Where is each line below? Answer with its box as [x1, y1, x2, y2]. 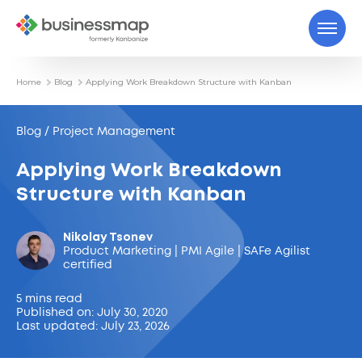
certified [63, 260, 112, 270]
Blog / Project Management [16, 127, 175, 137]
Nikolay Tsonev [63, 233, 153, 242]
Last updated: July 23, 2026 [16, 322, 170, 331]
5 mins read [16, 294, 82, 304]
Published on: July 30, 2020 [16, 308, 168, 318]
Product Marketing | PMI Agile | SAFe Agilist [63, 246, 310, 256]
